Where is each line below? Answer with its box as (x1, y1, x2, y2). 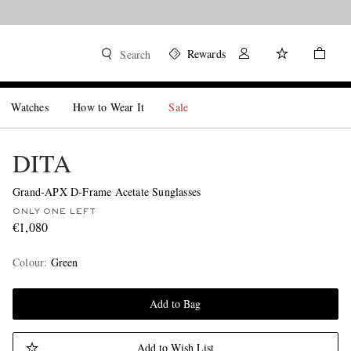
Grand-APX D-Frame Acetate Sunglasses (12, 184, 201, 199)
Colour (12, 255, 45, 270)
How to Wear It (73, 100, 145, 114)
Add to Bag (150, 296, 201, 311)
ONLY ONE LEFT (12, 208, 96, 215)
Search (120, 47, 151, 62)
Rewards (186, 46, 226, 61)
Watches (11, 100, 49, 114)
